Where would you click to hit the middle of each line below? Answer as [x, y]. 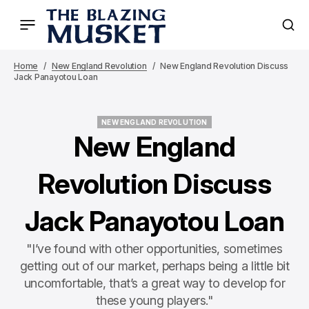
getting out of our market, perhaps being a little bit [154, 266]
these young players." [154, 300]
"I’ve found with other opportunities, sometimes [154, 249]
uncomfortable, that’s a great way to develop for [154, 283]
